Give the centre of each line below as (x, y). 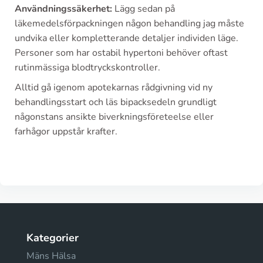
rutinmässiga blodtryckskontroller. (87, 68)
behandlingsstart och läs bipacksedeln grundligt (116, 102)
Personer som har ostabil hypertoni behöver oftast (121, 53)
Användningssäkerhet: (63, 9)
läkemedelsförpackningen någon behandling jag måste (129, 23)
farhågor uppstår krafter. (66, 131)
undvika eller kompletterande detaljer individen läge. (127, 38)
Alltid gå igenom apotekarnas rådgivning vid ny (114, 87)
